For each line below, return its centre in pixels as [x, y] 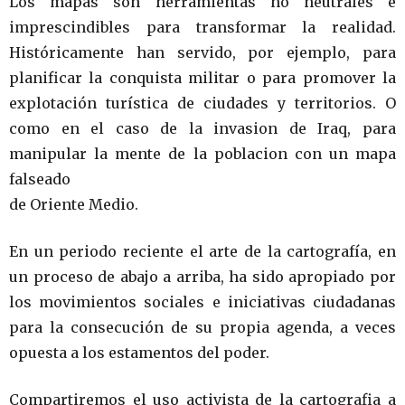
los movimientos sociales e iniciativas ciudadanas [202, 302]
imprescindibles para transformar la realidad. [202, 27]
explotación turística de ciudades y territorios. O [202, 103]
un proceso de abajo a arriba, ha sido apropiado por [202, 277]
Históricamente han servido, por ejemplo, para [202, 52]
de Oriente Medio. [74, 204]
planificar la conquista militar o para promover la [202, 78]
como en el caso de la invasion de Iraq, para [202, 128]
